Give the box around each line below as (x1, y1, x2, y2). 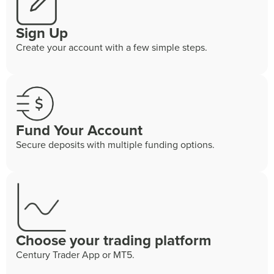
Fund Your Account (16, 119, 143, 141)
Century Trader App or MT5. (16, 247, 135, 262)
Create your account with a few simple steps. (16, 40, 210, 54)
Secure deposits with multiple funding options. (16, 137, 217, 152)
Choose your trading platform (16, 229, 211, 251)
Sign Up (16, 21, 68, 44)
